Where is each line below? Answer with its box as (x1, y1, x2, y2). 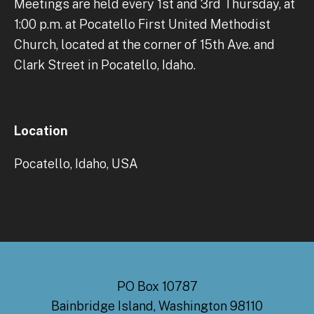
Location (14, 123, 68, 138)
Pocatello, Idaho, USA (14, 156, 138, 171)
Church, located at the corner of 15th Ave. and (14, 36, 275, 52)
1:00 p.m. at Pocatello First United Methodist (14, 16, 271, 32)
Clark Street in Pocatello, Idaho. (14, 57, 196, 72)
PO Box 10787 (116, 278, 198, 294)
